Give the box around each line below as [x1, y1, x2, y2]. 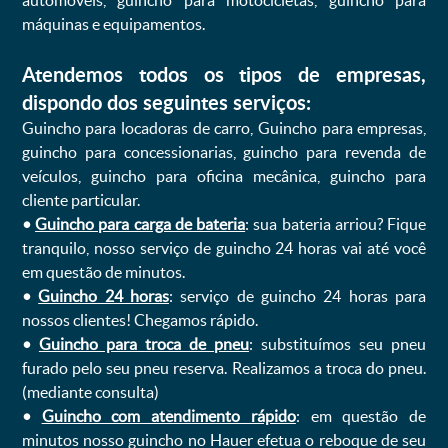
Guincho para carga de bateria [35, 215, 246, 233]
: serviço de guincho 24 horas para [168, 287, 427, 305]
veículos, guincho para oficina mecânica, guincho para [21, 167, 427, 185]
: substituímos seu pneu [249, 335, 427, 353]
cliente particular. [21, 191, 140, 209]
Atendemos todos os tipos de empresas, [21, 60, 427, 88]
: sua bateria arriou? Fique [245, 215, 427, 233]
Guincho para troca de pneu [38, 335, 250, 353]
